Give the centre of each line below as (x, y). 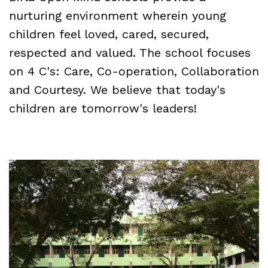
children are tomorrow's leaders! (103, 108)
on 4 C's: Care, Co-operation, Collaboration (134, 71)
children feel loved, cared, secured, (109, 34)
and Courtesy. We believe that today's (117, 90)
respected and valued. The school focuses (130, 53)
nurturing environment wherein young (118, 16)
